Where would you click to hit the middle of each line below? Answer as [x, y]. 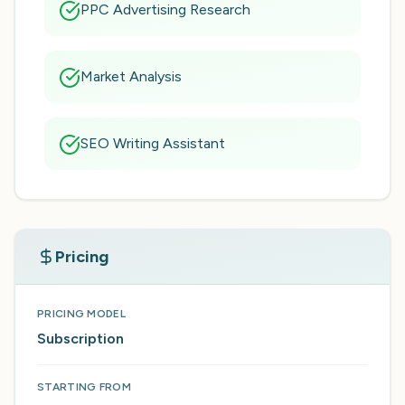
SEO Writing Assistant [153, 143]
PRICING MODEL [81, 314]
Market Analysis [131, 76]
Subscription [80, 339]
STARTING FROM [84, 387]
